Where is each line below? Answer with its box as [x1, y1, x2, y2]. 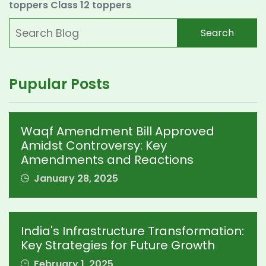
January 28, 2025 [31, 172, 118, 186]
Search [200, 26, 234, 40]
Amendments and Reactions [21, 151, 194, 169]
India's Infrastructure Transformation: [21, 223, 244, 240]
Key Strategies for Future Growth [21, 237, 215, 254]
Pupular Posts [9, 74, 110, 94]
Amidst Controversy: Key [21, 137, 167, 154]
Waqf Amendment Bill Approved [21, 123, 214, 140]
